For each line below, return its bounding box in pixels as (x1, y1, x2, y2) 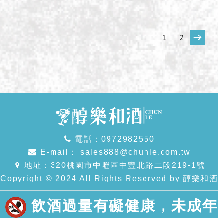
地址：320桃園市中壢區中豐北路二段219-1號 (24, 161, 205, 170)
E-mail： (40, 148, 77, 157)
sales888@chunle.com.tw (77, 148, 191, 157)
